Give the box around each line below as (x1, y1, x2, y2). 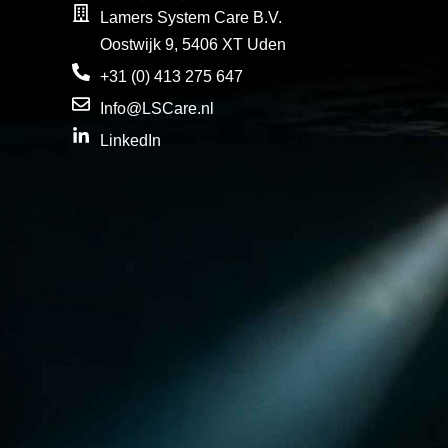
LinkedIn (99, 131, 161, 149)
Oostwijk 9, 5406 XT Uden (99, 35, 286, 53)
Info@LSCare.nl (99, 99, 214, 117)
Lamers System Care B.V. (99, 8, 282, 26)
